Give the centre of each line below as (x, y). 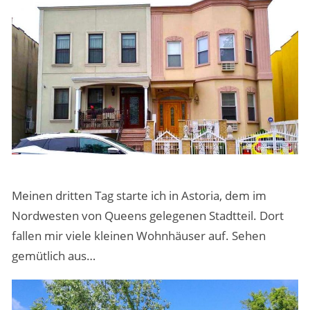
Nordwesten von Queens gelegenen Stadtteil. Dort (147, 215)
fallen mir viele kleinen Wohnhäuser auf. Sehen (138, 235)
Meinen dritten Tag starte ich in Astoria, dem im (139, 195)
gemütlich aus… (53, 255)
